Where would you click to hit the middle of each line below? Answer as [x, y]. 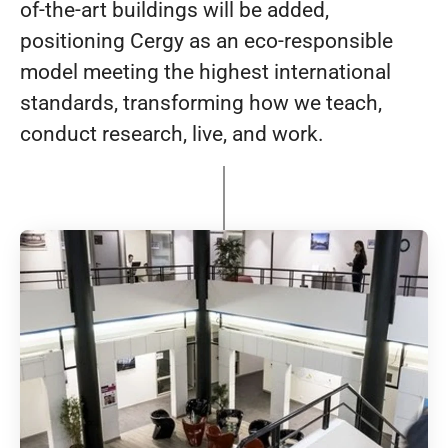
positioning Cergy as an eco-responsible [206, 41]
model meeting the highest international [205, 72]
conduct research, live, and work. [172, 134]
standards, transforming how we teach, [201, 103]
